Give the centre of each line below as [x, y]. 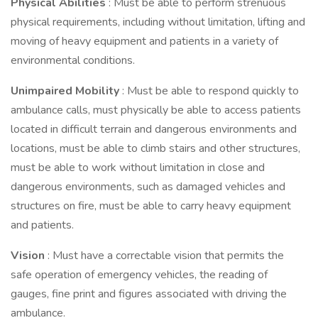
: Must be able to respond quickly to [210, 91]
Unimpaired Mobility [66, 91]
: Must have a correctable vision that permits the [166, 256]
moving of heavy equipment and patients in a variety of [144, 41]
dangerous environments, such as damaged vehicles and [148, 187]
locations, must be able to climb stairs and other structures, [155, 148]
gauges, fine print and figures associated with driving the [149, 294]
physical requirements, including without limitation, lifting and [158, 22]
